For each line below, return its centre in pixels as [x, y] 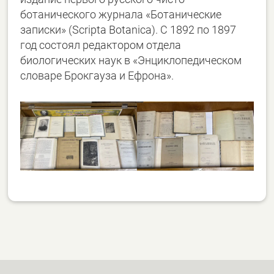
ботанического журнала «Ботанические [121, 15]
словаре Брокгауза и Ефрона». [97, 76]
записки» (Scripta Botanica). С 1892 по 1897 [128, 30]
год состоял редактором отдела [101, 45]
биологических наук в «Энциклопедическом [131, 61]
